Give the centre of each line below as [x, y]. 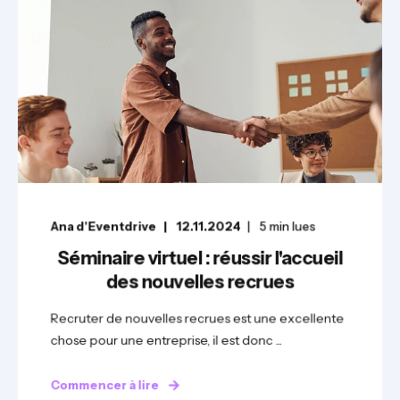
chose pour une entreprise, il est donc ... [166, 340]
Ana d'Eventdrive [103, 226]
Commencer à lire [105, 385]
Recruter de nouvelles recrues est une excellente [197, 318]
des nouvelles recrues [200, 282]
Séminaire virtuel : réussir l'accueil [200, 258]
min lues [292, 226]
